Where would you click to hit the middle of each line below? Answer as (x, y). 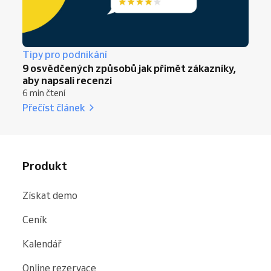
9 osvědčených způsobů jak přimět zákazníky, (129, 68)
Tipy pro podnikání (65, 54)
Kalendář (42, 243)
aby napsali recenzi (67, 80)
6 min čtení (44, 93)
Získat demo (50, 195)
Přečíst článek (54, 107)
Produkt (45, 165)
